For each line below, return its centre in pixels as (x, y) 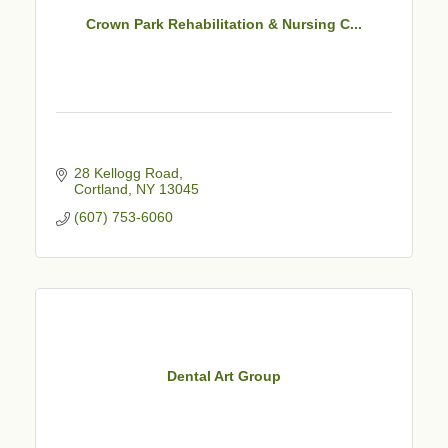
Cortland (100, 188)
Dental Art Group (224, 376)
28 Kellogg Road (126, 172)
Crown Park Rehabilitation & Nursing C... (224, 24)
